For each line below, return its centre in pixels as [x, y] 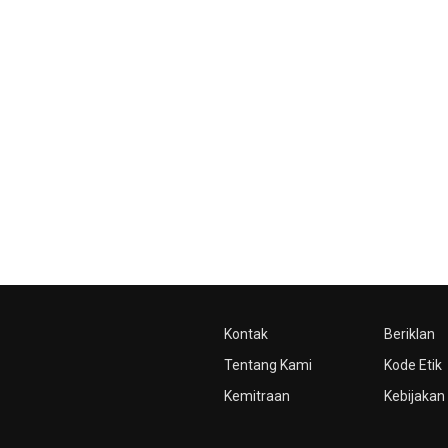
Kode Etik [413, 365]
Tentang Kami [268, 365]
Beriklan [409, 334]
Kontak [246, 334]
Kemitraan [257, 396]
